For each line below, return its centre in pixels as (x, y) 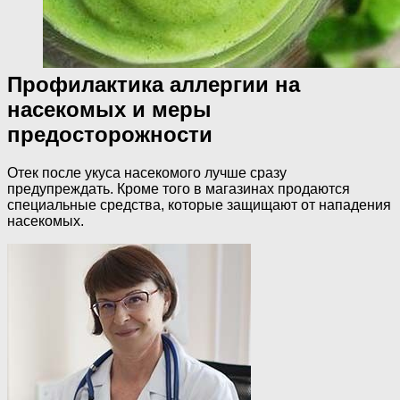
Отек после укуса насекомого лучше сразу (147, 173)
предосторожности (110, 135)
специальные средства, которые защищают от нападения (199, 205)
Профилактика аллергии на (154, 85)
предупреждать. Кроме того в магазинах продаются (179, 189)
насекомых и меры (109, 110)
